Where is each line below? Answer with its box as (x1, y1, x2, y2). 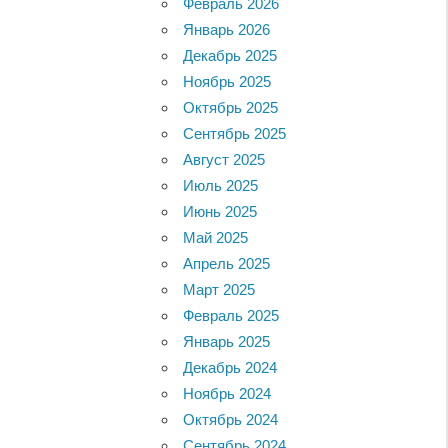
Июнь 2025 (183, 202, 258, 220)
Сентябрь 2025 (183, 124, 287, 142)
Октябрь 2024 (183, 410, 279, 428)
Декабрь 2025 (183, 46, 278, 64)
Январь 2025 (183, 332, 271, 350)
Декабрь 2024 (183, 358, 278, 376)
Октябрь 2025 (183, 98, 279, 116)
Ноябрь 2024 (183, 384, 272, 402)
